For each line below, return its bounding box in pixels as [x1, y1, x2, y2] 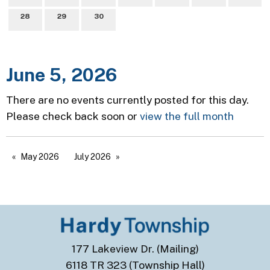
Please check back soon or [6, 109, 140, 122]
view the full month [140, 109, 234, 122]
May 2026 [20, 151, 59, 162]
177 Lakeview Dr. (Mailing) [71, 242, 199, 256]
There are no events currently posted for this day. [6, 93, 249, 106]
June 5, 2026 [6, 63, 117, 86]
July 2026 [74, 151, 111, 162]
